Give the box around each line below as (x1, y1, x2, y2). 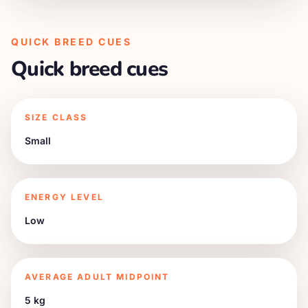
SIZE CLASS (25, 112, 88, 122)
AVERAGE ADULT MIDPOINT (25, 272, 170, 282)
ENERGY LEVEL (25, 192, 104, 202)
